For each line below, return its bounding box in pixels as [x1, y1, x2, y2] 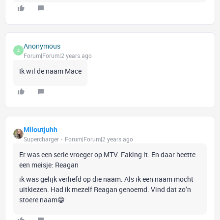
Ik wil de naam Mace [19, 66, 82, 76]
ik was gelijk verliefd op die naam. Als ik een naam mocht [19, 174, 193, 184]
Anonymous [24, 41, 60, 51]
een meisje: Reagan [19, 160, 79, 169]
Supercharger [24, 135, 59, 143]
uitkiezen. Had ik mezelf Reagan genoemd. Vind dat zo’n [19, 185, 191, 194]
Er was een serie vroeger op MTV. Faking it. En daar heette [19, 150, 195, 159]
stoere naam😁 [19, 195, 65, 204]
